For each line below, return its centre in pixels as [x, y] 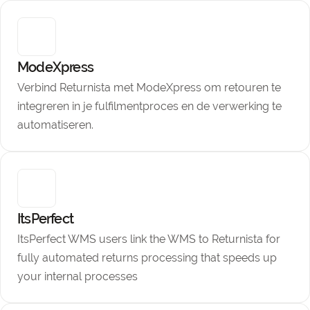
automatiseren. [55, 125]
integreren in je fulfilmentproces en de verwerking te [149, 106]
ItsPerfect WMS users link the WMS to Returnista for [149, 239]
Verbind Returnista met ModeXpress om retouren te [149, 88]
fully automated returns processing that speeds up [147, 258]
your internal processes [77, 276]
